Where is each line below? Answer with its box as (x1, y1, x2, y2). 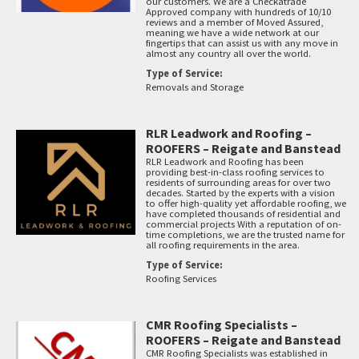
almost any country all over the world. (146, 47, 312, 60)
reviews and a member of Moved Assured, (146, 16, 324, 29)
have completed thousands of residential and (146, 208, 341, 220)
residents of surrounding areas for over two (146, 176, 332, 189)
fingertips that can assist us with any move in (146, 37, 339, 50)
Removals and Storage (146, 81, 244, 94)
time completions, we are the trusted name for (146, 228, 345, 241)
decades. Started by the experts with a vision (146, 187, 336, 200)
